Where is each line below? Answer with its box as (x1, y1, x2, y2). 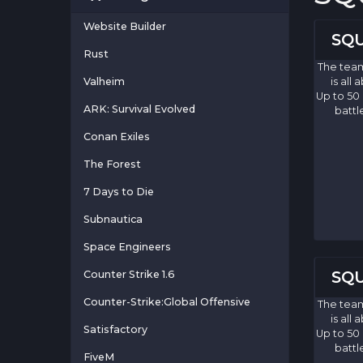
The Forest (83, 158, 141, 171)
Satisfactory (83, 323, 147, 336)
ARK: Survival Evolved (83, 103, 195, 116)
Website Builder (83, 20, 166, 33)
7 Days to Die (83, 186, 154, 199)
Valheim (83, 75, 125, 88)
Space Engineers (83, 241, 171, 254)
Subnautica (83, 213, 143, 226)
